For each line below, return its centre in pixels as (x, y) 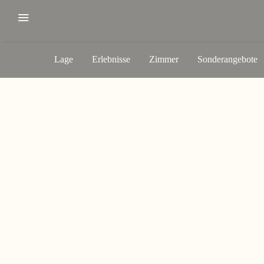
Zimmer (164, 59)
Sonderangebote (227, 59)
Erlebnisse (111, 59)
